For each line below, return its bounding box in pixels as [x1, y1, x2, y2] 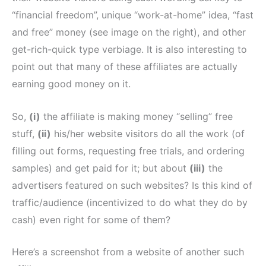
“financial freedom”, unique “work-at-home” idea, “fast [12, 9, 254, 21]
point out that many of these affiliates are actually [12, 61, 237, 72]
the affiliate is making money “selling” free [40, 110, 233, 122]
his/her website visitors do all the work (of [51, 127, 245, 140]
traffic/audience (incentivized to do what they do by [12, 196, 248, 208]
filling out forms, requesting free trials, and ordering [12, 144, 245, 157]
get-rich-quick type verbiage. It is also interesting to [12, 43, 247, 55]
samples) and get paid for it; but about [12, 161, 189, 174]
